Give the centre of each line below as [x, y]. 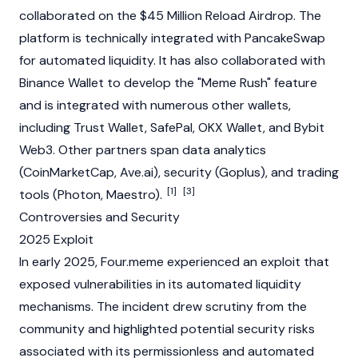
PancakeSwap [285, 38]
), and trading [300, 172]
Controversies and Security [99, 217]
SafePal [171, 127]
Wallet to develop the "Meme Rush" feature [191, 83]
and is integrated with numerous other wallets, [155, 105]
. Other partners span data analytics [159, 150]
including [46, 127]
